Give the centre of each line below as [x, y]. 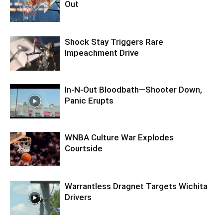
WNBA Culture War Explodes [119, 137]
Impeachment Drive [102, 53]
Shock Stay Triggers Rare [114, 42]
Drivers [78, 197]
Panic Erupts [89, 101]
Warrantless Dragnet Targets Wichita [136, 186]
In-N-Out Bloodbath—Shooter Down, [133, 90]
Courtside [84, 148]
